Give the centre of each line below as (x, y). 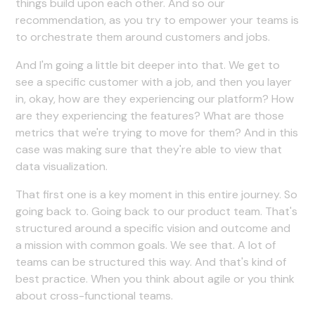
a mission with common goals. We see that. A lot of (146, 245)
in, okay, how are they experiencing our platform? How (155, 98)
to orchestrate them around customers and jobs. (143, 37)
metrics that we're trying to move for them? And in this (157, 132)
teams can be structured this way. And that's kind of (151, 262)
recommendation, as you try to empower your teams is (157, 20)
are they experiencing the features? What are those (150, 115)
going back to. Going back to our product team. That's (157, 211)
